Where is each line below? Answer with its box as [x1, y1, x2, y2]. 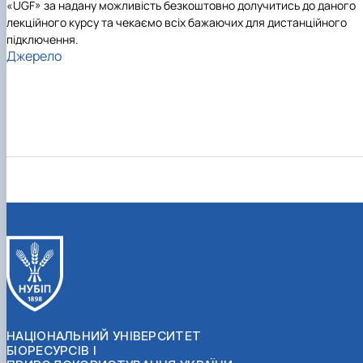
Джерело [6, 46, 62, 65]
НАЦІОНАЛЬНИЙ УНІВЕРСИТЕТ [6, 327, 202, 344]
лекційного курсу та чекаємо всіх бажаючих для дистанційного [6, 14, 347, 30]
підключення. [6, 31, 79, 47]
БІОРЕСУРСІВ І [6, 342, 96, 358]
